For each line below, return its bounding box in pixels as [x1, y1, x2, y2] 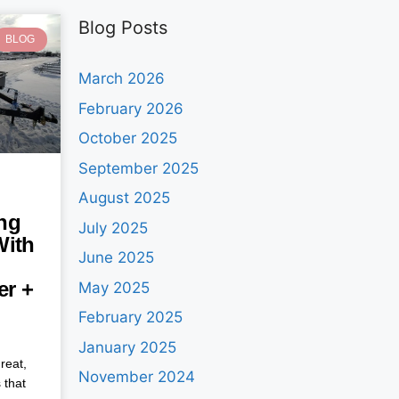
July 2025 [78, 218, 149, 237]
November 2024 [78, 368, 196, 387]
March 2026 [78, 69, 166, 88]
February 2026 [78, 99, 184, 118]
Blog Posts [78, 17, 168, 39]
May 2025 [78, 278, 151, 297]
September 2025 [78, 159, 199, 177]
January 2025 [78, 338, 177, 356]
